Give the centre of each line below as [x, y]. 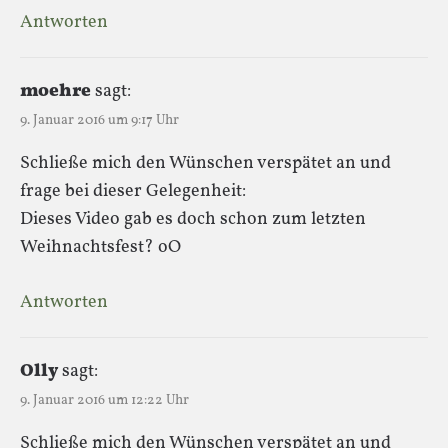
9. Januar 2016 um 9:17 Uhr [99, 120]
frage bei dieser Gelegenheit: [133, 191]
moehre [55, 91]
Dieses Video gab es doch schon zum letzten [193, 219]
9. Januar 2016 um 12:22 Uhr [104, 400]
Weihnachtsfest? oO [100, 247]
